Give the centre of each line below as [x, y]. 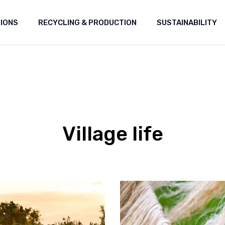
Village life [113, 134]
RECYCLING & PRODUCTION [87, 22]
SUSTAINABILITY [187, 22]
